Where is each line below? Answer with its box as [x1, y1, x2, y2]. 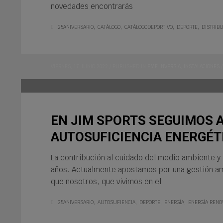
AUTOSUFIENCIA [98, 199, 135, 206]
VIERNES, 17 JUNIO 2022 [51, 63, 108, 70]
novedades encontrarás [51, 1, 133, 11]
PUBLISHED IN [112, 63, 146, 70]
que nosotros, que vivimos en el [51, 177, 161, 186]
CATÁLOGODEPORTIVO [124, 23, 173, 30]
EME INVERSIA [147, 63, 181, 70]
